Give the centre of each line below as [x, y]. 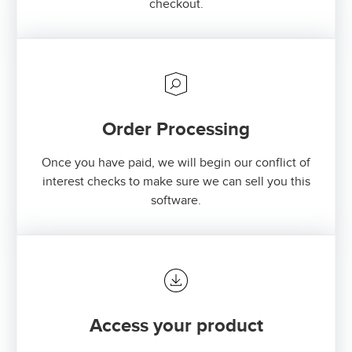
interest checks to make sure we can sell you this [176, 181]
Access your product [176, 325]
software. [176, 200]
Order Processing [176, 129]
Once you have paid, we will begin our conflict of [176, 162]
